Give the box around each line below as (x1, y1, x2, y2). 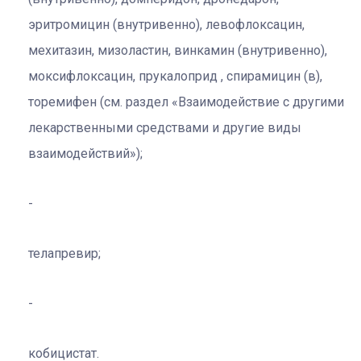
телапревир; (28, 245, 101, 261)
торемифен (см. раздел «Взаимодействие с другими (28, 93, 344, 110)
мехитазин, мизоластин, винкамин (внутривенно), (28, 42, 327, 58)
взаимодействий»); (28, 145, 143, 161)
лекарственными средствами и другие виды (28, 119, 301, 135)
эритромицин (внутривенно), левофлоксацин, (28, 16, 305, 32)
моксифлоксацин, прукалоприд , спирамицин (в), (28, 68, 322, 84)
